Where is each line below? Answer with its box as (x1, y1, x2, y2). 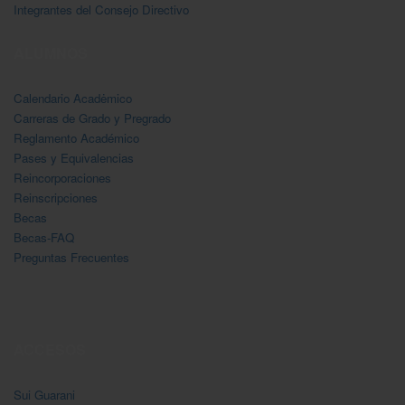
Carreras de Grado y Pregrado (14, 108, 171, 127)
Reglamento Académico (14, 128, 139, 146)
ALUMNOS (14, 42, 88, 63)
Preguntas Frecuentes (14, 248, 129, 266)
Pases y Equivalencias (14, 148, 134, 166)
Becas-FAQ (14, 228, 74, 246)
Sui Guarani (14, 385, 75, 403)
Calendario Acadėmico (14, 89, 132, 107)
